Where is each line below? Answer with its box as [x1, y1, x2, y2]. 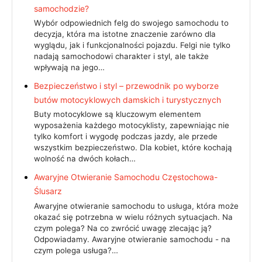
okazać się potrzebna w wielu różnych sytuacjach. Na [34, 212, 233, 222]
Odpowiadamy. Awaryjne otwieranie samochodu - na [34, 234, 230, 244]
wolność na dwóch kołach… [34, 154, 136, 164]
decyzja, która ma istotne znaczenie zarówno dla [34, 29, 216, 39]
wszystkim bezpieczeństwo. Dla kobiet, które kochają [34, 143, 232, 153]
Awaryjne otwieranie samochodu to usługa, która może [34, 201, 239, 211]
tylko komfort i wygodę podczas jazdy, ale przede [34, 132, 218, 142]
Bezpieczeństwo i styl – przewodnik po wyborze [34, 80, 219, 91]
